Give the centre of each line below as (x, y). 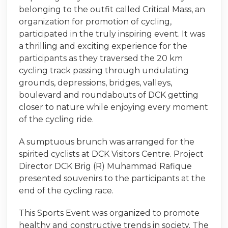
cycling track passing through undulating (104, 71)
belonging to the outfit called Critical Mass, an (112, 10)
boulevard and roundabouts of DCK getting (109, 95)
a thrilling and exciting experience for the (103, 46)
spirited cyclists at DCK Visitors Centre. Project (111, 154)
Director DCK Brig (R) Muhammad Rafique (105, 166)
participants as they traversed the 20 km (101, 59)
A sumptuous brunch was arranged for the (107, 142)
